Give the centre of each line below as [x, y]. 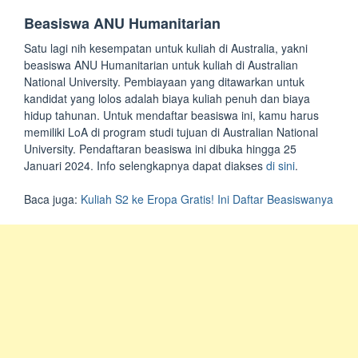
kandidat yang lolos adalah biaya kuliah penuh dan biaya [167, 98]
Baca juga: [52, 199]
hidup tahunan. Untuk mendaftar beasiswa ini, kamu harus [171, 115]
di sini [280, 165]
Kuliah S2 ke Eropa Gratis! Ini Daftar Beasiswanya [207, 199]
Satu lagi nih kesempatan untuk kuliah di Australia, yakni [166, 48]
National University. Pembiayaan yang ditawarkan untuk [164, 82]
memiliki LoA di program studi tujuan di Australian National [171, 132]
